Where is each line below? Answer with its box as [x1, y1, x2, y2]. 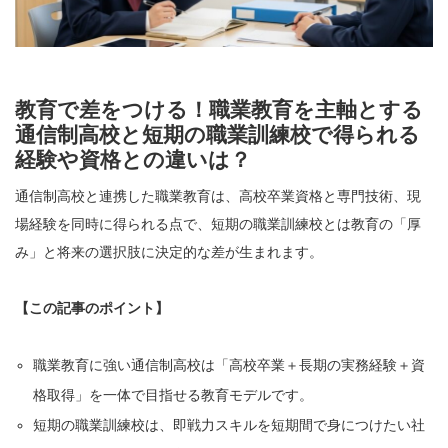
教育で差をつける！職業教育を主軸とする [15, 98, 423, 122]
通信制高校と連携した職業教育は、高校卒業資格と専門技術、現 [15, 188, 421, 205]
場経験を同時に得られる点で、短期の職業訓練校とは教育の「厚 [15, 216, 421, 233]
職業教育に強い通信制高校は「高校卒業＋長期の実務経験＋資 [33, 357, 426, 374]
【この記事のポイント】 [15, 300, 169, 317]
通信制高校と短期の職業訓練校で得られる [15, 123, 420, 147]
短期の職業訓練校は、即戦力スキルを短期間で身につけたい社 [33, 417, 426, 434]
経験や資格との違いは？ [15, 148, 251, 172]
